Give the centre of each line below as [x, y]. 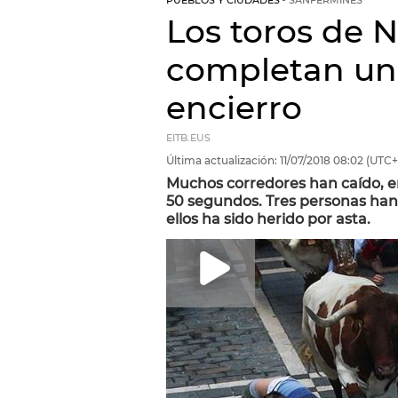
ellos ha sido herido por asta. [268, 219]
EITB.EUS [188, 138]
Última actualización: [222, 160]
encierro [234, 107]
